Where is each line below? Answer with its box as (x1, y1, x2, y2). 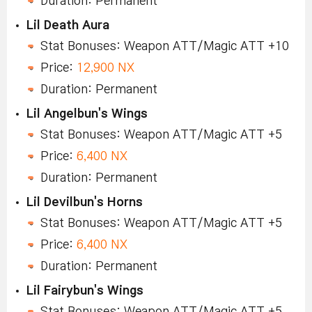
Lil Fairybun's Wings (26, 285, 143, 297)
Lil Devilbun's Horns (26, 196, 143, 209)
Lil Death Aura (26, 19, 109, 32)
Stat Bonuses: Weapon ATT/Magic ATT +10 (40, 40, 289, 53)
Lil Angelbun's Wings (26, 108, 148, 120)
